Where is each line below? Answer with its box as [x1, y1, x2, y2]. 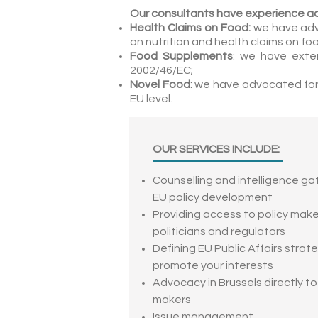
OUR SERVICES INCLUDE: [153, 143, 282, 155]
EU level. [130, 93, 175, 104]
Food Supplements [130, 50, 234, 62]
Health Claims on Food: [130, 22, 253, 33]
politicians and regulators [153, 226, 285, 237]
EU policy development [153, 192, 273, 203]
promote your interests [153, 260, 273, 271]
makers [153, 294, 191, 305]
